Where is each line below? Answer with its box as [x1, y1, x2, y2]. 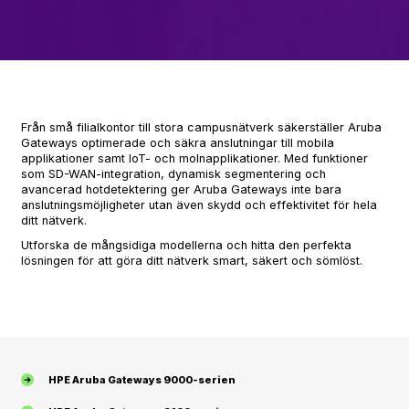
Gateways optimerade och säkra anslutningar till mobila [21, 136, 334, 150]
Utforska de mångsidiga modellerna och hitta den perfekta [21, 238, 351, 252]
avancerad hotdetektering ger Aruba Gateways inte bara [21, 183, 341, 196]
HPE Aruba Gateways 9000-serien [48, 373, 236, 386]
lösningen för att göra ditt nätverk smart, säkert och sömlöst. [21, 254, 362, 267]
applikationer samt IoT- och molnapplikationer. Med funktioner [21, 152, 368, 165]
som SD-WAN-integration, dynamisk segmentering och [21, 167, 326, 181]
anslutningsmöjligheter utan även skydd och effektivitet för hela [21, 198, 377, 212]
